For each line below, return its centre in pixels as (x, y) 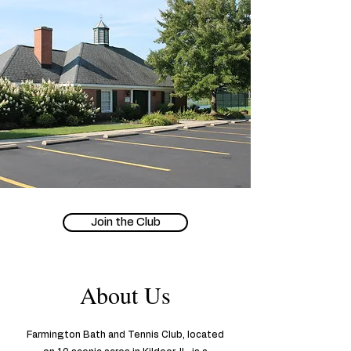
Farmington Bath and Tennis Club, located (125, 335)
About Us (125, 295)
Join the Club (125, 222)
